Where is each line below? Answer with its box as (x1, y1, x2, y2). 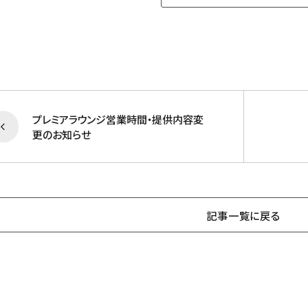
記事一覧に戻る (206, 207, 280, 223)
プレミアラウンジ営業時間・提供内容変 (32, 111, 203, 127)
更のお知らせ (32, 126, 91, 142)
